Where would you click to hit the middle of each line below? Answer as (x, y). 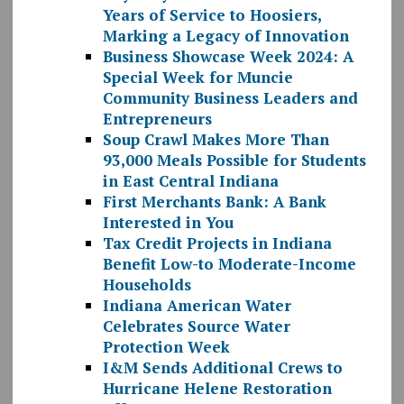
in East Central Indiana (190, 181)
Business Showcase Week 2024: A (228, 57)
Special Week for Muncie (197, 78)
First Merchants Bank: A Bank (214, 202)
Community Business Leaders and (230, 98)
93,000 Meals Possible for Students (234, 161)
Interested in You (168, 223)
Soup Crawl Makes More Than (216, 140)
